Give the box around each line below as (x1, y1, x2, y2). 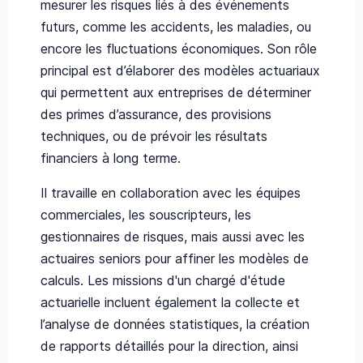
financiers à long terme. (41, 149, 181, 166)
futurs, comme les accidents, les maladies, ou (41, 18, 311, 35)
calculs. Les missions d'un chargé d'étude (41, 271, 285, 288)
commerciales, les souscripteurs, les (41, 206, 251, 223)
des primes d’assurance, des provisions (41, 105, 271, 122)
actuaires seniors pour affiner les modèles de (41, 250, 309, 267)
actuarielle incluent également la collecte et (41, 293, 300, 310)
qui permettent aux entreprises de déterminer (41, 83, 311, 100)
